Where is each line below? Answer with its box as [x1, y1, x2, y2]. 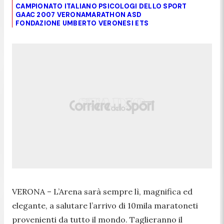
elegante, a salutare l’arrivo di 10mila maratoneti [12, 200, 198, 210]
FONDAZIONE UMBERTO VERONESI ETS [15, 18, 149, 27]
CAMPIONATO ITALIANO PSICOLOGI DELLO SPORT [15, 1, 187, 10]
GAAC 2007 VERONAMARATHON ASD [15, 10, 142, 19]
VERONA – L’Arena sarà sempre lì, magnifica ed [12, 186, 192, 196]
